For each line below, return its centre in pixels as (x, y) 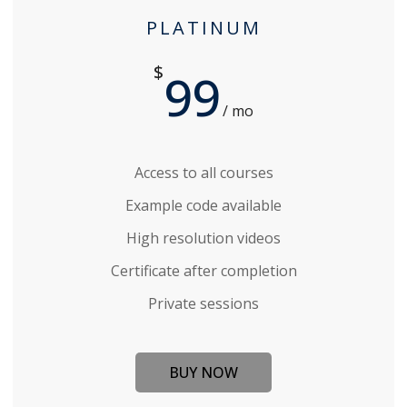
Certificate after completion (203, 271)
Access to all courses (203, 173)
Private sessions (203, 303)
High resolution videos (203, 238)
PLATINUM (203, 28)
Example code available (203, 205)
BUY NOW (203, 372)
